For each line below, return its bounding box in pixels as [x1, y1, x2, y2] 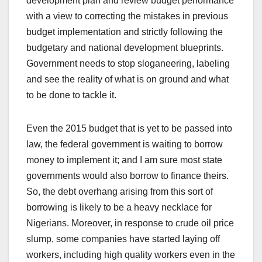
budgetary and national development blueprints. [26, 43, 223, 53]
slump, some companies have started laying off [26, 234, 220, 244]
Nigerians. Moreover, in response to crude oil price [26, 218, 234, 229]
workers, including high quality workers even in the [26, 250, 235, 260]
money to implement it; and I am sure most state [26, 155, 222, 166]
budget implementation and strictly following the [26, 27, 223, 37]
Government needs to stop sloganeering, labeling [26, 58, 230, 69]
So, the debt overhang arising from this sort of [26, 187, 213, 197]
